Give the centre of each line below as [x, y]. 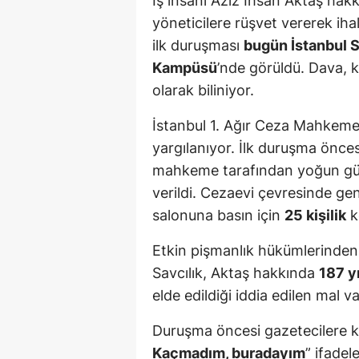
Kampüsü [185, 68]
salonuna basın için [218, 216]
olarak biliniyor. [203, 91]
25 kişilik [315, 216]
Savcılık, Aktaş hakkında [236, 273]
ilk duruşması [198, 46]
